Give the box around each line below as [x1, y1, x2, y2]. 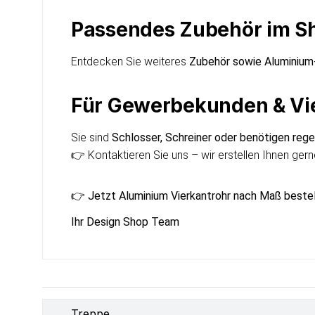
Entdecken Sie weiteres [71, 54, 189, 68]
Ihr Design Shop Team [71, 214, 179, 229]
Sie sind [71, 130, 112, 144]
